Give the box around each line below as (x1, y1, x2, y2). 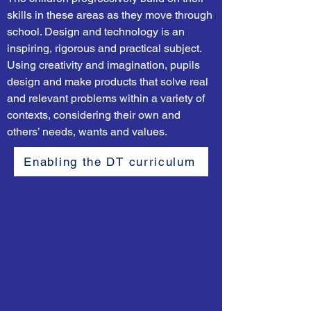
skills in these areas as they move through (7, 8, 212, 22)
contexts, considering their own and (7, 108, 180, 121)
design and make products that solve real (7, 75, 208, 88)
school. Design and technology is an (7, 25, 185, 38)
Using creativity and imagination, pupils (7, 58, 200, 72)
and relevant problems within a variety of (7, 92, 205, 105)
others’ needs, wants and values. (7, 125, 167, 138)
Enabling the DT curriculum (24, 155, 196, 169)
